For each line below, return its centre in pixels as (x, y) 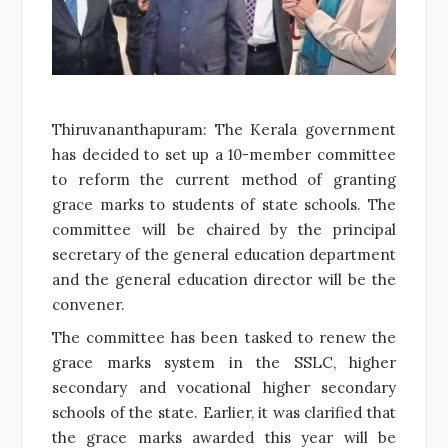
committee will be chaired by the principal (224, 229)
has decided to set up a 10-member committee (224, 154)
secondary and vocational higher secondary (224, 387)
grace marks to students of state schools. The (224, 204)
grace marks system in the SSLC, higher (224, 362)
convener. (88, 304)
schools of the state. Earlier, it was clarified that (224, 412)
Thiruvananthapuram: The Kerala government (224, 129)
